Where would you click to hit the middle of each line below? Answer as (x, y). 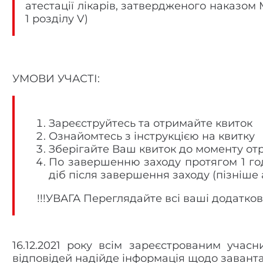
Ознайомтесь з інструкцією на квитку (152, 136)
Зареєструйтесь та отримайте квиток (151, 123)
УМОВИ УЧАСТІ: (56, 79)
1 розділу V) (57, 19)
